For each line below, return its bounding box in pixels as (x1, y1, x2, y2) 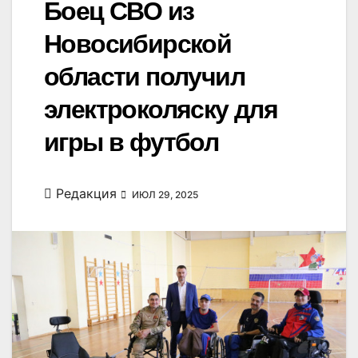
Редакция (56, 185, 117, 202)
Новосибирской (44, 30, 232, 59)
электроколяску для (44, 95, 278, 125)
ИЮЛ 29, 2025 (129, 189, 198, 201)
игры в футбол (44, 128, 219, 157)
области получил (44, 62, 245, 92)
